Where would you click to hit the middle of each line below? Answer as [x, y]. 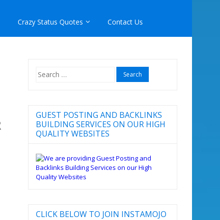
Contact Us [125, 22]
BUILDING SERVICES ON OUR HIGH [100, 124]
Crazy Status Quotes [50, 22]
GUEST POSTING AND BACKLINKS [99, 115]
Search [46, 71]
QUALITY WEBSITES [72, 133]
